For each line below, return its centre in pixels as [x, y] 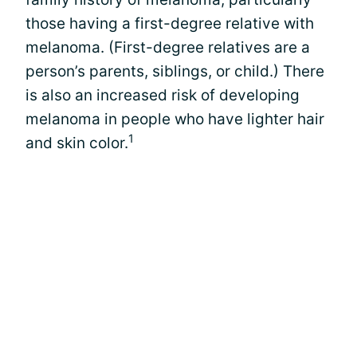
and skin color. [77, 143]
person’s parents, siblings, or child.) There [175, 71]
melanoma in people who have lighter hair [175, 119]
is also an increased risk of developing [163, 95]
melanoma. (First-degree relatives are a [168, 47]
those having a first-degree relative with [170, 24]
